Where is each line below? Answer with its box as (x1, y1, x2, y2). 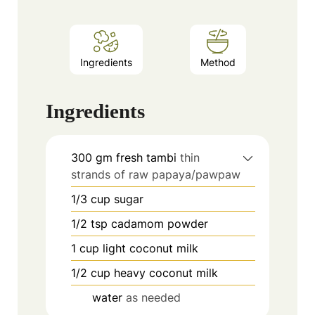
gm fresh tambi (96, 150, 176, 165)
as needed (126, 290, 181, 305)
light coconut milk (103, 241, 198, 256)
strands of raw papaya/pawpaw (71, 167, 240, 182)
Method (200, 56, 236, 68)
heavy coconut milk (114, 266, 218, 281)
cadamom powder (111, 217, 208, 231)
